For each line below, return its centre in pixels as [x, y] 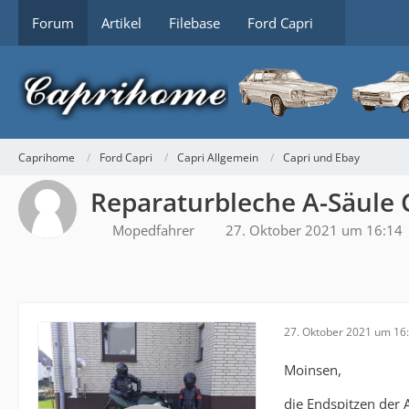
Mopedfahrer [153, 230]
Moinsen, [313, 370]
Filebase [194, 23]
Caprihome [47, 157]
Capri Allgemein [218, 157]
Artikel [121, 23]
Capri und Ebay [321, 157]
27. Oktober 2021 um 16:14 [314, 230]
